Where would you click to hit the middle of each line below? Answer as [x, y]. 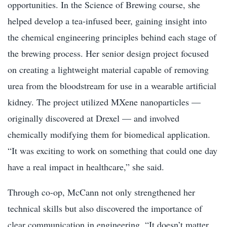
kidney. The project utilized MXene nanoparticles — [104, 102]
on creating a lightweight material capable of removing [108, 69]
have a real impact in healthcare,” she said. [86, 166]
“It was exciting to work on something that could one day [112, 150]
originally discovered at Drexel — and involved [93, 118]
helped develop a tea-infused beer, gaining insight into [107, 21]
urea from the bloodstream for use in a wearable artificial [112, 85]
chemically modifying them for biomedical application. [109, 134]
